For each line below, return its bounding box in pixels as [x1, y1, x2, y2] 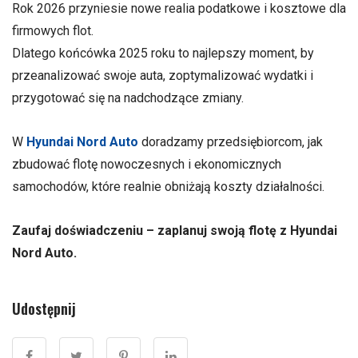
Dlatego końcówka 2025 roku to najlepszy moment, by [12, 45, 314, 61]
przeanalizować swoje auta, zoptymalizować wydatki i [12, 67, 313, 83]
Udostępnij [12, 298, 76, 320]
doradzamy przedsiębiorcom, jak [138, 133, 323, 149]
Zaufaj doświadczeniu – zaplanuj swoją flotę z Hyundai [12, 223, 337, 239]
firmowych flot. [12, 22, 93, 38]
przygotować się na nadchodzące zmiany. [12, 89, 244, 105]
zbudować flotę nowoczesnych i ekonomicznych [12, 156, 281, 172]
